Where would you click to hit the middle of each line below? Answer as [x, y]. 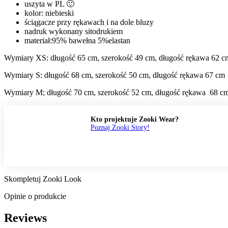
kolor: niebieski [49, 13]
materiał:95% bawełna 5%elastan [77, 40]
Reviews [25, 218]
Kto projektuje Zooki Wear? [135, 119]
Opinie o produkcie [35, 196]
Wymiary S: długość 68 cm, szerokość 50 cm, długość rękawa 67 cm [115, 75]
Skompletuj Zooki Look [43, 179]
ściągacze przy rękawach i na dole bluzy [89, 22]
